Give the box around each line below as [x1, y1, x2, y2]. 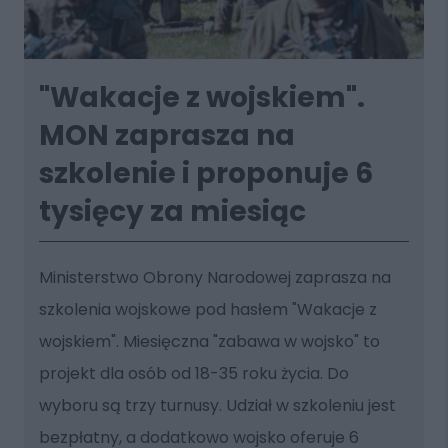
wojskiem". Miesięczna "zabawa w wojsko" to [38, 329, 380, 353]
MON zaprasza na [38, 115, 295, 155]
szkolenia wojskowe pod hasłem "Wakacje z [38, 297, 377, 321]
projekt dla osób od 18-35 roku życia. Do [38, 361, 349, 385]
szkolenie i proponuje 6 [38, 153, 373, 193]
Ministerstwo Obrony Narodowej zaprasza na [38, 265, 391, 289]
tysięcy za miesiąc [38, 191, 306, 231]
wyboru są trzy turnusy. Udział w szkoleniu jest [38, 393, 396, 417]
